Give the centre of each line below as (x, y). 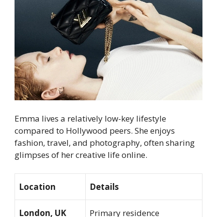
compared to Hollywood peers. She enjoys (95, 131)
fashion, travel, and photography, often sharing (105, 143)
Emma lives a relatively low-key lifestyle (90, 119)
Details (104, 186)
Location (37, 186)
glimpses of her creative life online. (81, 155)
